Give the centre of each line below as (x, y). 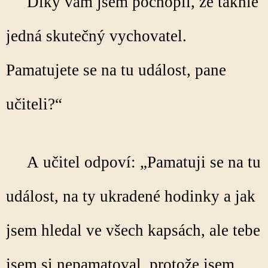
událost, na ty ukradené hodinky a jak (131, 196)
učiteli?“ (36, 104)
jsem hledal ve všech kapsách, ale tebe (133, 230)
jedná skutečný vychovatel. (96, 36)
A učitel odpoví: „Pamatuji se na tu (133, 162)
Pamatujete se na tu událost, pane (116, 70)
